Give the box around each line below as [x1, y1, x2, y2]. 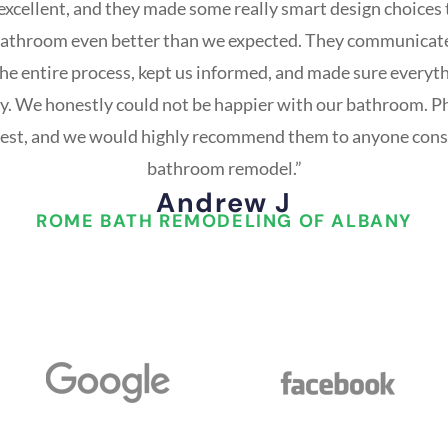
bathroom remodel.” [146, 156, 302, 179]
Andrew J [156, 184, 292, 220]
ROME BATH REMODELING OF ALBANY [36, 208, 412, 233]
